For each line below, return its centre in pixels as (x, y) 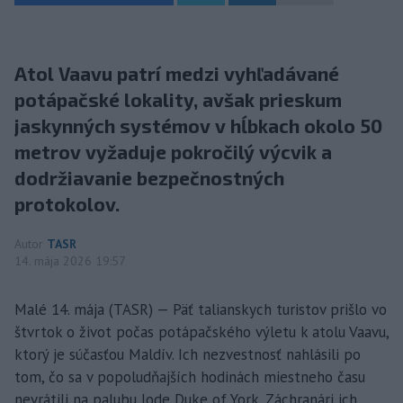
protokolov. (67, 204)
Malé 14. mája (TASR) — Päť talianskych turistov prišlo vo (201, 309)
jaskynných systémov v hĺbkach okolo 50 (198, 125)
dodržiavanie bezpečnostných (149, 178)
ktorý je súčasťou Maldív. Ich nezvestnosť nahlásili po (188, 354)
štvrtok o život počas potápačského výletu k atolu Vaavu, (201, 332)
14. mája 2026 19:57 (70, 261)
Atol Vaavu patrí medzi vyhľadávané (177, 73)
